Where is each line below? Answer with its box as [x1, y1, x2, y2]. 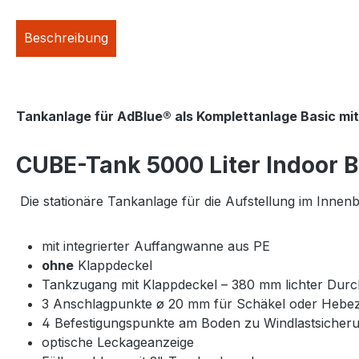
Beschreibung [24, 29, 108, 46]
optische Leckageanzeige [42, 333, 194, 350]
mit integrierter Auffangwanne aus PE [42, 237, 270, 254]
